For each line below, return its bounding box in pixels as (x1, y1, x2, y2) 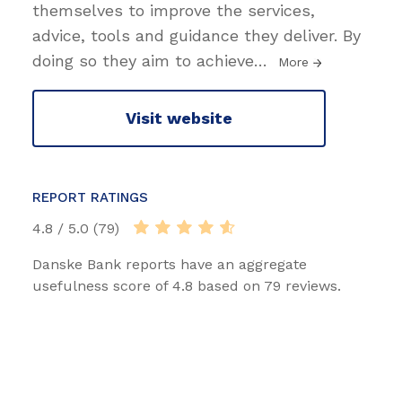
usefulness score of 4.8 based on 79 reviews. (32, 276, 341, 294)
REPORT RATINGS (32, 188, 148, 205)
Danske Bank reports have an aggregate (32, 255, 307, 273)
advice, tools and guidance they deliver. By (32, 25, 361, 45)
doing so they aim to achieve (32, 50, 254, 70)
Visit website (126, 109, 232, 128)
